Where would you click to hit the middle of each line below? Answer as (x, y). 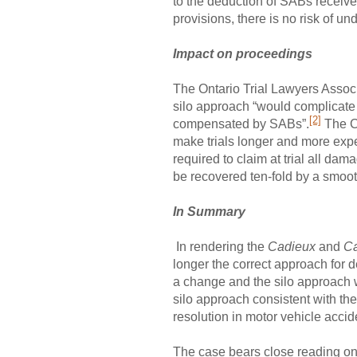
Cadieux (292, 246)
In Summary (209, 211)
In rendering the (222, 246)
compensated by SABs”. (241, 124)
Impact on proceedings (243, 53)
